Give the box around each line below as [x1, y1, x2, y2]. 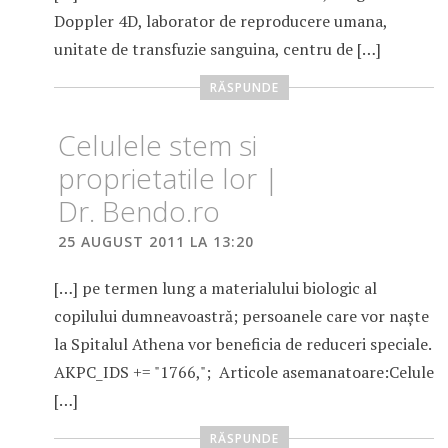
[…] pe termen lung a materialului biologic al [53, 277, 377, 300]
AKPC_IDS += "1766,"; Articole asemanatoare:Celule [53, 361, 434, 384]
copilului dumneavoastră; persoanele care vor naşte [53, 305, 429, 328]
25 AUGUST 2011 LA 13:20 [57, 232, 254, 252]
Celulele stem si [57, 126, 257, 165]
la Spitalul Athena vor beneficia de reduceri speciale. [53, 333, 431, 356]
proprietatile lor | [57, 159, 279, 198]
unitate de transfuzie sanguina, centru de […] [53, 38, 381, 61]
